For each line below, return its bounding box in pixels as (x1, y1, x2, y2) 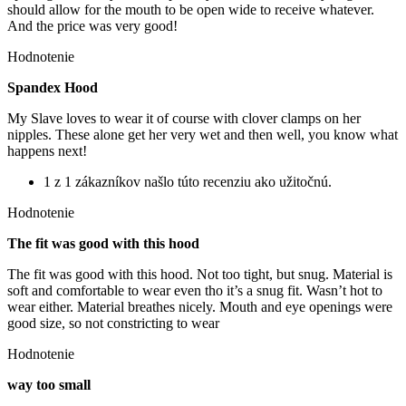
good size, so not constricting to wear (7, 314, 219, 331)
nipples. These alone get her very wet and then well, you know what (7, 126, 398, 142)
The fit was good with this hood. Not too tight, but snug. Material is (7, 266, 392, 282)
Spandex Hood (7, 79, 98, 95)
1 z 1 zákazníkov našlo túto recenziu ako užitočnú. (43, 173, 332, 189)
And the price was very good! (7, 17, 178, 34)
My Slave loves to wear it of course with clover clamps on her (7, 110, 361, 126)
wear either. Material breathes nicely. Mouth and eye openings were (7, 298, 392, 314)
